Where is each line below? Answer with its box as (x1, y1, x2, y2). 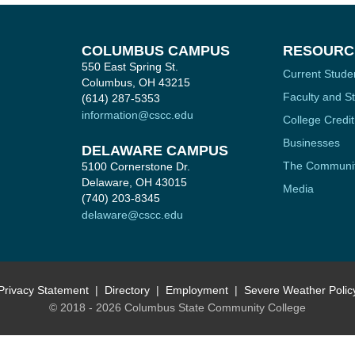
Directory (104, 283, 150, 296)
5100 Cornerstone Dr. (82, 160, 190, 173)
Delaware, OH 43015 (82, 176, 187, 189)
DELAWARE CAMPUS (82, 142, 228, 158)
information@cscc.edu (82, 108, 193, 121)
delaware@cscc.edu (82, 208, 183, 221)
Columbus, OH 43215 (82, 76, 190, 89)
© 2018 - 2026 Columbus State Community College (49, 300, 306, 314)
